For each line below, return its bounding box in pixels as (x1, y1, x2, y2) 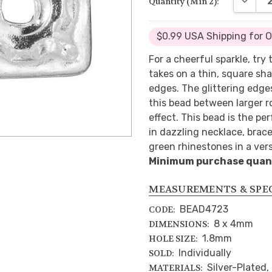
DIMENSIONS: (149, 218, 210, 229)
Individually (178, 246, 232, 259)
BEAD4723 (180, 203, 229, 215)
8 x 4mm (214, 217, 254, 229)
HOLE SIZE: (149, 233, 199, 244)
